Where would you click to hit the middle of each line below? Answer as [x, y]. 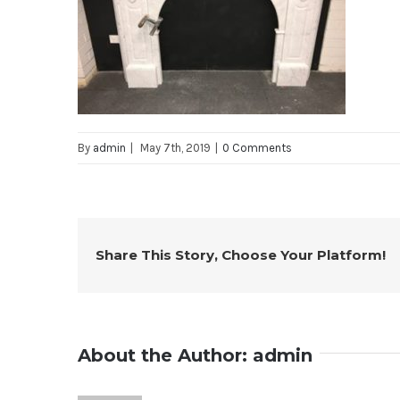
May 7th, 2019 [175, 148]
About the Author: [165, 355]
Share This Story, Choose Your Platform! [241, 255]
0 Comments [257, 148]
